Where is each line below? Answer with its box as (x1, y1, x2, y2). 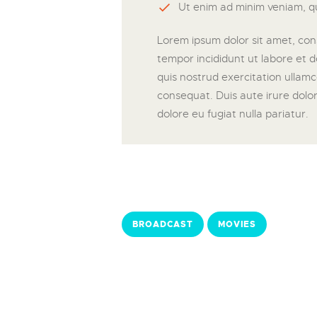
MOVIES (217, 219, 257, 231)
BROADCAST (132, 219, 193, 231)
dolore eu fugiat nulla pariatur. (156, 108, 309, 121)
